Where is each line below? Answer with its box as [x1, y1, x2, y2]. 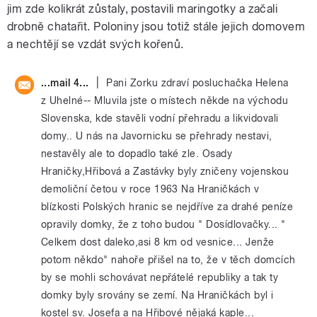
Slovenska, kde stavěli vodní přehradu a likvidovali [41, 112, 279, 125]
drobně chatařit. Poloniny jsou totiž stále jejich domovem [7, 20, 306, 34]
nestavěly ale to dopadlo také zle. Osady [41, 147, 233, 160]
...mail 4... [41, 76, 89, 89]
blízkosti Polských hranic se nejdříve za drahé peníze [41, 200, 294, 213]
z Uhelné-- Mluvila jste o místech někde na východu [41, 94, 289, 107]
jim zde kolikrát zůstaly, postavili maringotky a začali [7, 2, 278, 16]
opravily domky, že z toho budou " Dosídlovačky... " [41, 218, 286, 231]
